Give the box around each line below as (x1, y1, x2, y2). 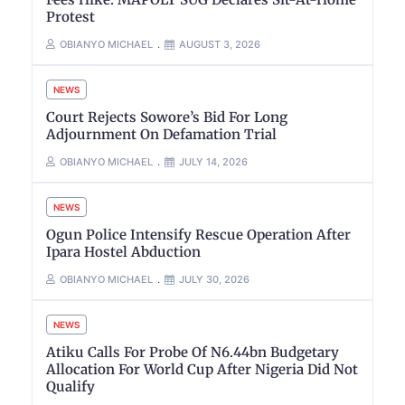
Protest (46, 7, 95, 25)
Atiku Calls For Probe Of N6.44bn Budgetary (46, 343, 339, 361)
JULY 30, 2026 (179, 272, 250, 286)
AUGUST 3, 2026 (179, 37, 260, 51)
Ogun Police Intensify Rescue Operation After (46, 225, 351, 243)
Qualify (46, 377, 95, 395)
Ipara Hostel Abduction (46, 242, 201, 260)
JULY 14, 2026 (179, 155, 248, 168)
